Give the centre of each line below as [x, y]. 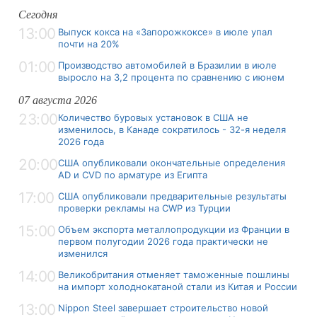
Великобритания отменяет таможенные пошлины [174, 274]
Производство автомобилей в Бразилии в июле [167, 65]
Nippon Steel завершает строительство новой [163, 307]
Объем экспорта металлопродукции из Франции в [174, 229]
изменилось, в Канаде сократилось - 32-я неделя [172, 129]
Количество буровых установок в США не [153, 117]
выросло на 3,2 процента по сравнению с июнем [171, 77]
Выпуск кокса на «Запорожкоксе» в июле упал [165, 31]
